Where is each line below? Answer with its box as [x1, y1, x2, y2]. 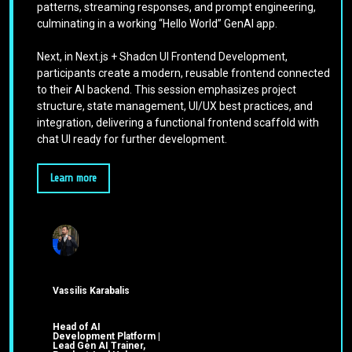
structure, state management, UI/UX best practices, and [37, 100, 313, 113]
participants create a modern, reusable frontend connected [37, 67, 330, 80]
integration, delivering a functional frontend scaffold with [37, 116, 319, 130]
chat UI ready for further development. [37, 133, 227, 146]
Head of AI [53, 321, 101, 333]
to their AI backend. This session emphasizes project [37, 83, 296, 97]
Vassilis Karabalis [53, 285, 130, 297]
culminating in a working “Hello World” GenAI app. [37, 17, 277, 31]
